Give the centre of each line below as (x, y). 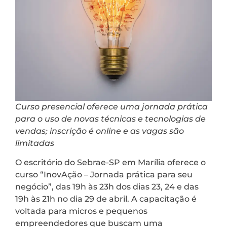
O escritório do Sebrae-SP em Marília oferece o (110, 163)
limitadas (36, 143)
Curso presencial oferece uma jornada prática (111, 106)
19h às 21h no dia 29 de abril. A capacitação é (106, 199)
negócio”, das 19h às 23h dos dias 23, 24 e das (107, 187)
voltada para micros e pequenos (81, 211)
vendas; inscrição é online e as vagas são (100, 131)
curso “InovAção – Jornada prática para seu (104, 175)
